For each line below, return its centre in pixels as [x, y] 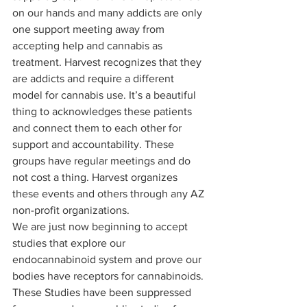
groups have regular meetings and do [103, 160]
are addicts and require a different [95, 78]
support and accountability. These [95, 144]
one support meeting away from [90, 29]
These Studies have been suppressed [103, 292]
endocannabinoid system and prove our [108, 259]
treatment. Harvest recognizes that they [108, 62]
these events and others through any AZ [110, 193]
